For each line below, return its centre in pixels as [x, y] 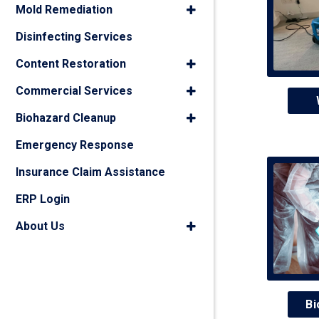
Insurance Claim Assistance [90, 172]
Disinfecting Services [74, 37]
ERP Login [43, 199]
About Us [40, 226]
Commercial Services [74, 91]
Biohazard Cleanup [66, 118]
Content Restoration [71, 64]
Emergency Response [75, 145]
